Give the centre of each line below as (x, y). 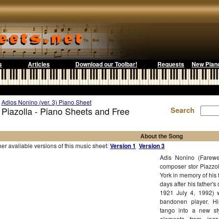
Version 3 (152, 146)
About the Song (161, 136)
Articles (39, 64)
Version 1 (123, 146)
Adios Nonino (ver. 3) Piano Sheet (46, 102)
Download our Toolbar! (106, 64)
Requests (171, 64)
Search (185, 110)
